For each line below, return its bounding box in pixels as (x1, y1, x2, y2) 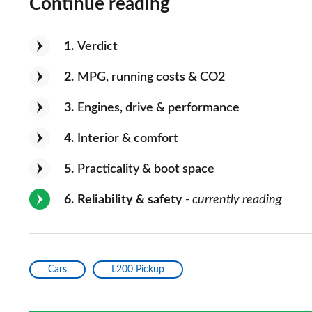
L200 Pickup (111, 264, 164, 274)
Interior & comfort (77, 132, 178, 145)
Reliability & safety (77, 193, 182, 206)
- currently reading (182, 193, 282, 206)
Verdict (77, 40, 118, 53)
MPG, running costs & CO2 (77, 70, 225, 84)
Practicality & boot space (77, 162, 214, 175)
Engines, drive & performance (77, 101, 240, 114)
